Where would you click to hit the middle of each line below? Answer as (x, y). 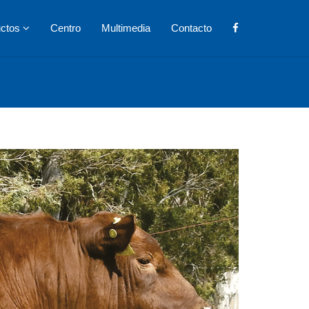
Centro (66, 28)
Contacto (191, 28)
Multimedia (126, 28)
